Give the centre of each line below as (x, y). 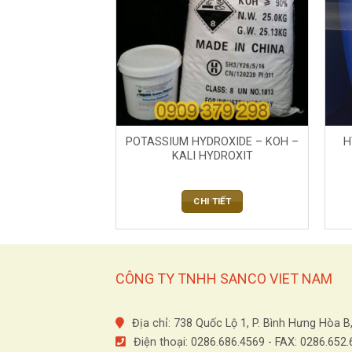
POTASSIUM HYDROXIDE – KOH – (213, 142)
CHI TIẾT (212, 201)
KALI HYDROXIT (212, 156)
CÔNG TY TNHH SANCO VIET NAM (224, 279)
